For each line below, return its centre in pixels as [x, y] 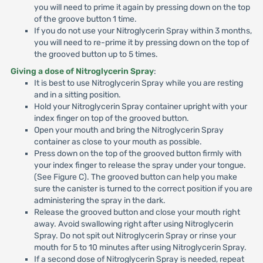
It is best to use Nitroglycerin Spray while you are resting [138, 83]
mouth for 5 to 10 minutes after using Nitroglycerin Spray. [140, 247]
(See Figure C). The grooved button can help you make [135, 177]
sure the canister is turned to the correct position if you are [143, 189]
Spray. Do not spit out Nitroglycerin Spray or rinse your [135, 236]
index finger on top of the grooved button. [111, 118]
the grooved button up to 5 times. [96, 54]
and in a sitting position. [77, 95]
